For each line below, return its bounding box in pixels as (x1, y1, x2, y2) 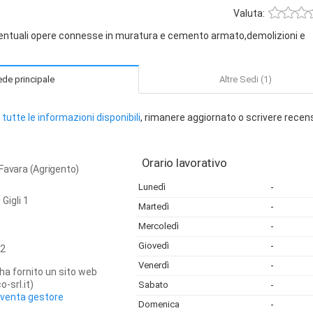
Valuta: (233, 8, 265, 19)
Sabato (138, 279, 168, 290)
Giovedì (138, 240, 169, 251)
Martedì (138, 201, 169, 212)
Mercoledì (138, 221, 179, 231)
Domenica (138, 299, 180, 310)
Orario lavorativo (141, 156, 227, 170)
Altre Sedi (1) (219, 74, 272, 85)
